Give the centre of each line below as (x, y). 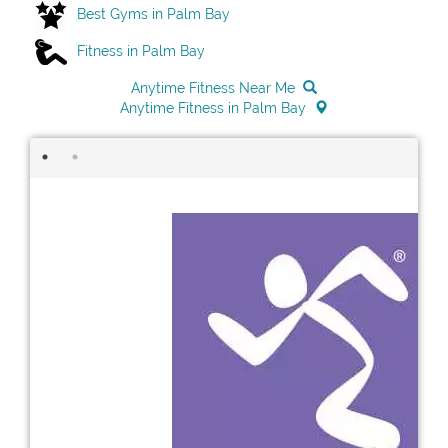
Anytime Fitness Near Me (213, 88)
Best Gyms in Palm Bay (153, 13)
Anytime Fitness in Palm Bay (213, 108)
